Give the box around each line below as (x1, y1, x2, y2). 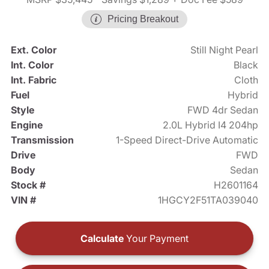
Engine (10, 119, 43, 131)
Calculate (80, 232, 124, 245)
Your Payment (124, 232, 189, 245)
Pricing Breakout (107, 14, 178, 25)
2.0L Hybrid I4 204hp (163, 119, 259, 131)
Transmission (10, 134, 74, 147)
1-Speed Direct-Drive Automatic (116, 134, 259, 147)
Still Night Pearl (190, 44, 259, 56)
